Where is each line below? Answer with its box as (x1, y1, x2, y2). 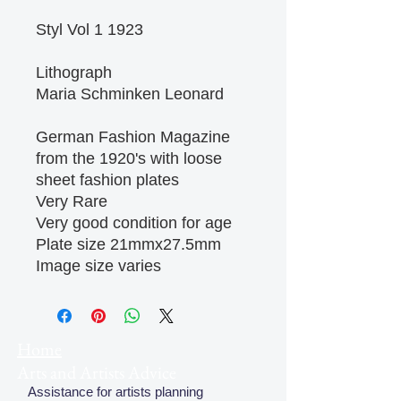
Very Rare (36, 192, 107, 210)
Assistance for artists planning (17, 384, 203, 399)
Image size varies (36, 257, 161, 275)
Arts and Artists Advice (17, 361, 176, 384)
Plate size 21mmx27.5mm (36, 235, 221, 253)
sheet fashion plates (36, 171, 179, 189)
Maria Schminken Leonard (36, 85, 224, 103)
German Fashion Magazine (36, 128, 230, 146)
